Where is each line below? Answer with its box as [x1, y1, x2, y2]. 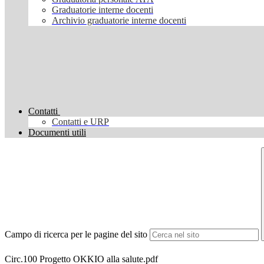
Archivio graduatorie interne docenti [52, 15, 186, 26]
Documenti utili [28, 127, 86, 138]
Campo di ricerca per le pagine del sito [5, 229, 147, 240]
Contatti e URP [52, 117, 109, 127]
